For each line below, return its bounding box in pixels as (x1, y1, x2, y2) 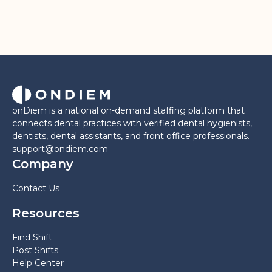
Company (12, 157, 73, 172)
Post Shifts (12, 245, 58, 256)
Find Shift (12, 232, 52, 243)
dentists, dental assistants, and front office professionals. (12, 131, 250, 142)
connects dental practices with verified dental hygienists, (12, 118, 252, 129)
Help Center (12, 257, 64, 269)
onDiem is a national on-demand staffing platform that (12, 105, 245, 117)
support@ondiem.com (12, 143, 108, 155)
